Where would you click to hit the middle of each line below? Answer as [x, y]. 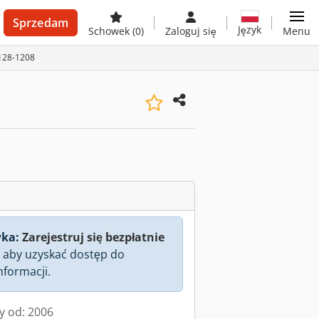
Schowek [110, 31]
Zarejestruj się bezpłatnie [93, 237]
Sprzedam [40, 23]
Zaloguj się [191, 31]
